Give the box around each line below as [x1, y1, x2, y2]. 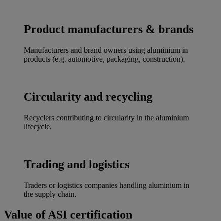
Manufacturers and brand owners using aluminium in [24, 45, 188, 54]
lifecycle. [24, 122, 52, 131]
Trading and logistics [24, 157, 129, 171]
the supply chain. [24, 189, 76, 198]
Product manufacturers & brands [24, 23, 193, 36]
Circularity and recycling [24, 90, 152, 103]
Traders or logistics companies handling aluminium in [24, 181, 189, 189]
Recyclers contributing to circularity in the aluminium [24, 113, 189, 122]
